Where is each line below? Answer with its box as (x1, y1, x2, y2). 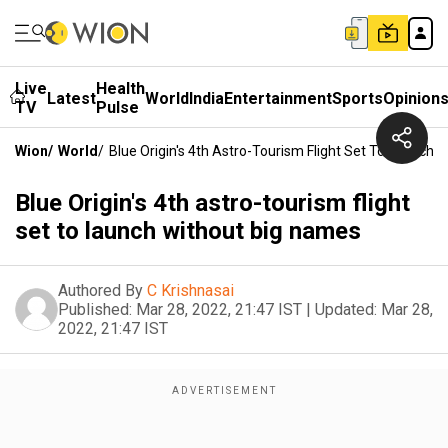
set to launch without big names (15, 217, 361, 245)
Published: (58, 300, 132, 319)
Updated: (315, 300, 377, 319)
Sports (332, 88, 383, 108)
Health (96, 79, 145, 98)
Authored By (58, 281, 143, 300)
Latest (47, 88, 96, 108)
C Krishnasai (147, 281, 234, 300)
